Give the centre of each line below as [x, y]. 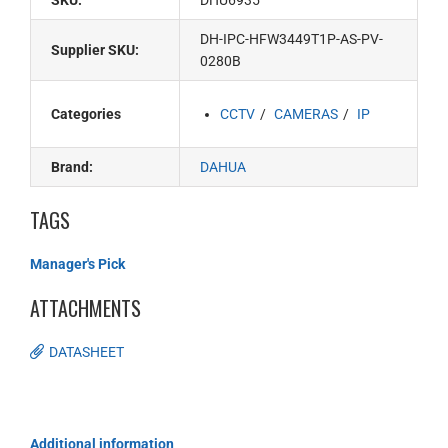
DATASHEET [86, 352]
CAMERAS [306, 114]
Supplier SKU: [95, 50]
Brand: [72, 167]
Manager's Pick [77, 264]
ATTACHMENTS [85, 308]
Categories [86, 114]
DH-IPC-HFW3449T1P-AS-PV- [292, 39]
